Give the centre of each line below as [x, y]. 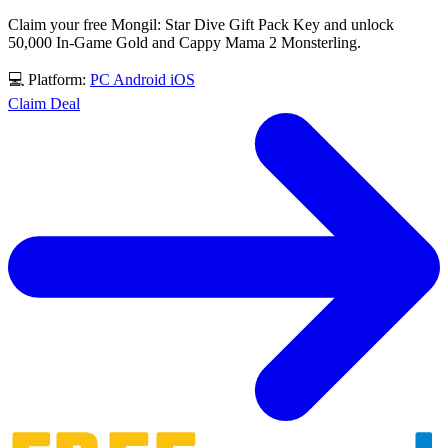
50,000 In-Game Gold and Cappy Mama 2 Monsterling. [184, 42]
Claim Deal [44, 103]
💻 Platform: [49, 79]
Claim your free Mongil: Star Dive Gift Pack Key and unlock [201, 24]
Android [141, 79]
